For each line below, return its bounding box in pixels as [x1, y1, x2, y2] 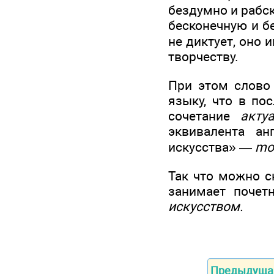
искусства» [168, 139, 239, 155]
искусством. [168, 199, 243, 215]
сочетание [168, 108, 241, 124]
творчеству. [168, 49, 239, 65]
